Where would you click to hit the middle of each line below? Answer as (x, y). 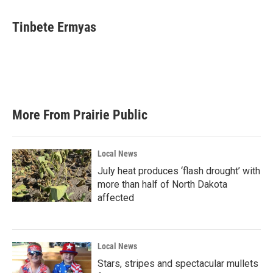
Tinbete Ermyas (54, 27)
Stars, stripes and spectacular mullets (178, 264)
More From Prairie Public (80, 115)
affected (116, 198)
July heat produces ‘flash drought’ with (179, 171)
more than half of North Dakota (162, 184)
